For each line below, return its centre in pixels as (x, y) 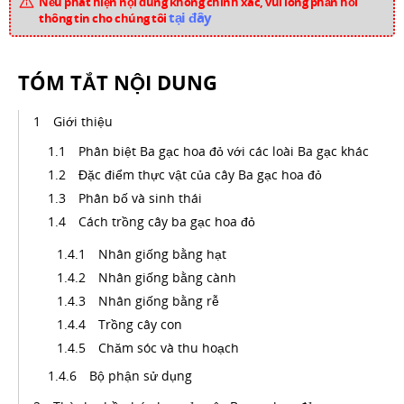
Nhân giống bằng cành (167, 277)
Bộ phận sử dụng (141, 376)
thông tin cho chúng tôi (104, 18)
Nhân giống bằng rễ (159, 301)
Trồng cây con (140, 324)
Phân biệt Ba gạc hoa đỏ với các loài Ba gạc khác (224, 151)
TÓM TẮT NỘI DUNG (118, 82)
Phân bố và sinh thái (140, 198)
